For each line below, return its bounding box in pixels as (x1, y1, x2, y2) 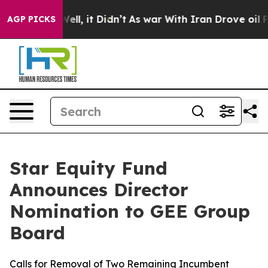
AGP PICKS (7, 14, 56, 25)
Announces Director (10, 178, 188, 201)
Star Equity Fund (10, 157, 167, 179)
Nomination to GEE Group (10, 200, 250, 223)
